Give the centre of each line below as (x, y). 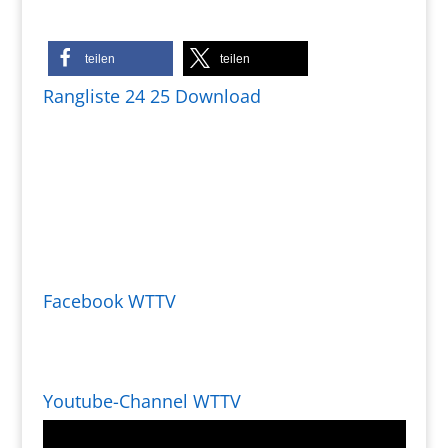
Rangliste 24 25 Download (151, 96)
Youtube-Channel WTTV (141, 401)
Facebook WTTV (109, 301)
